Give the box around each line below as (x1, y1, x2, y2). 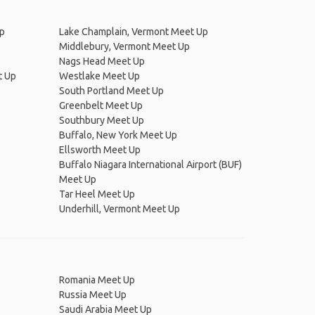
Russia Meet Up (58, 289, 127, 300)
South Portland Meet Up (58, 85, 164, 96)
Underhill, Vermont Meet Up (58, 203, 180, 214)
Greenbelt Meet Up (58, 100, 143, 111)
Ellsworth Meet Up (58, 144, 141, 155)
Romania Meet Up (58, 274, 135, 285)
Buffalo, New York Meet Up (58, 129, 177, 141)
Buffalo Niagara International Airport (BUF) (58, 159, 242, 170)
